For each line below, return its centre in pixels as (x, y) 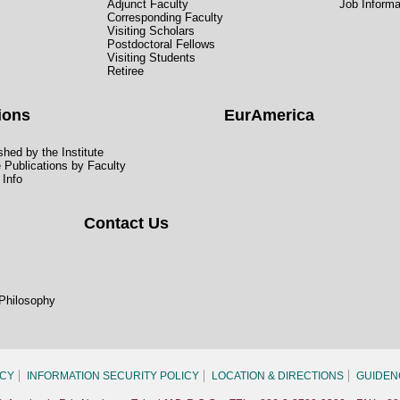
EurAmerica (270, 116)
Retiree (125, 71)
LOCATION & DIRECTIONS (278, 376)
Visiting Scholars (151, 31)
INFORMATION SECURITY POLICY (113, 376)
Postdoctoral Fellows (161, 45)
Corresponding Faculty (165, 18)
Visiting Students (151, 58)
